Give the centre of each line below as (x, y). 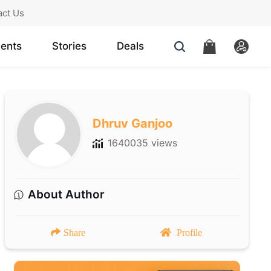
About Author (66, 195)
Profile (190, 233)
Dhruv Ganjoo (133, 124)
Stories (69, 46)
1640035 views (143, 143)
